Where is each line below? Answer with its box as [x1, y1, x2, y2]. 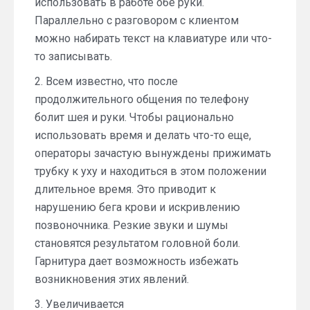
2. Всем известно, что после [35, 75, 178, 88]
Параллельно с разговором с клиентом [35, 14, 239, 27]
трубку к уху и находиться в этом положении [35, 165, 266, 178]
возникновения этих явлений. [35, 273, 189, 286]
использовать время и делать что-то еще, [35, 129, 251, 142]
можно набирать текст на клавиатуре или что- [35, 32, 272, 45]
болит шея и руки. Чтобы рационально [35, 111, 234, 124]
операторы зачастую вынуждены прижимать [35, 147, 271, 160]
